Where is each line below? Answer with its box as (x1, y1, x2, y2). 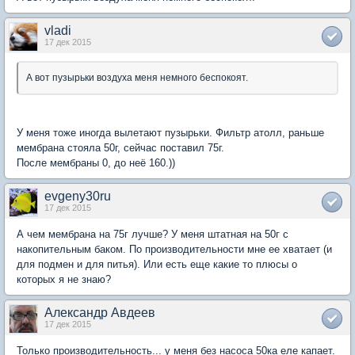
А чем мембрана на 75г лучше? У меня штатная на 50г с (17, 228, 288, 241)
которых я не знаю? (17, 273, 111, 286)
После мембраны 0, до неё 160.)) (17, 157, 175, 170)
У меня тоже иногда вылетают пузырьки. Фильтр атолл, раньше (17, 127, 324, 139)
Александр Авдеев (44, 306, 155, 320)
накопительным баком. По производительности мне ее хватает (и (17, 243, 332, 256)
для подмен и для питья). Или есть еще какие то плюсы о (17, 258, 297, 271)
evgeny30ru (44, 189, 111, 204)
